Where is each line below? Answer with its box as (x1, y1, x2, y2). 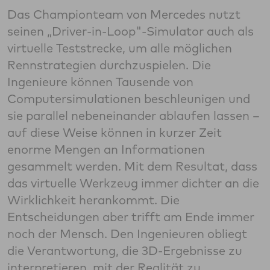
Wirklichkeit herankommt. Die (7, 192, 180, 208)
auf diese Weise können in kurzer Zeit (7, 125, 222, 140)
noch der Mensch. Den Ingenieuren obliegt (7, 226, 247, 242)
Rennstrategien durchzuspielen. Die (7, 57, 211, 73)
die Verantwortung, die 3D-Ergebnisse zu (7, 243, 242, 259)
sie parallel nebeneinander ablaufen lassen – (7, 108, 260, 124)
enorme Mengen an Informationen (7, 142, 205, 157)
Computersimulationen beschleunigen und (7, 91, 250, 107)
